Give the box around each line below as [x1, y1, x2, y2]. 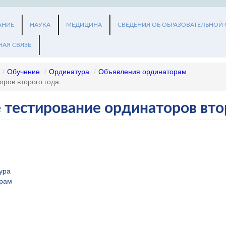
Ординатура [49, 68, 89, 76]
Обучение [7, 68, 40, 76]
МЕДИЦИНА [66, 22, 102, 28]
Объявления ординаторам [98, 68, 187, 76]
